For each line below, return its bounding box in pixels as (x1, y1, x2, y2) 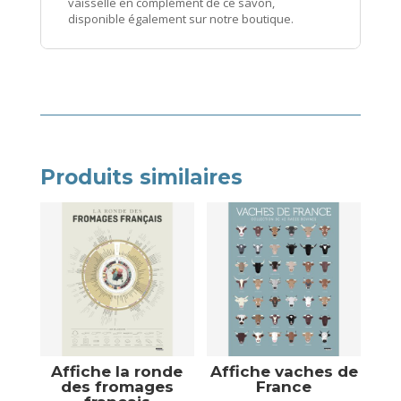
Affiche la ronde (51, 362, 183, 380)
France (256, 377, 312, 396)
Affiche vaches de (209, 362, 358, 380)
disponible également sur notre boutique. (67, 11, 294, 28)
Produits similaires (39, 165, 243, 191)
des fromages (60, 377, 174, 396)
